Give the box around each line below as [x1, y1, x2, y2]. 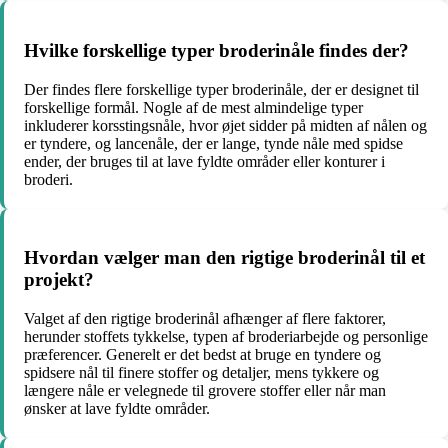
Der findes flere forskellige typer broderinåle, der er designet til [24, 80, 419, 98]
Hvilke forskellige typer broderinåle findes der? [24, 39, 409, 61]
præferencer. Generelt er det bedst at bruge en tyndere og [24, 346, 381, 364]
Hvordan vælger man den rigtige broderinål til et [24, 247, 425, 269]
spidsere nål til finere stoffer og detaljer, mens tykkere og [24, 364, 379, 382]
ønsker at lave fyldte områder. [24, 400, 210, 418]
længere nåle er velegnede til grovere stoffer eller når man [24, 382, 386, 400]
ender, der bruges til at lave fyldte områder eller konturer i [24, 152, 385, 170]
